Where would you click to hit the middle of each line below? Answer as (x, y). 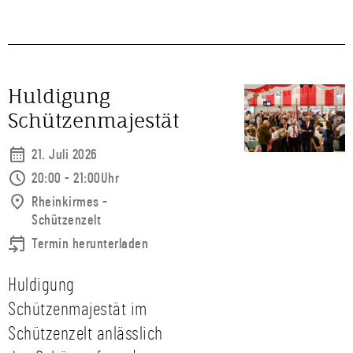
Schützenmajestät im (78, 310)
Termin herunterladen (90, 244)
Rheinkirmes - (70, 203)
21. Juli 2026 (65, 155)
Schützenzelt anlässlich (85, 334)
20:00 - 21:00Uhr (75, 179)
